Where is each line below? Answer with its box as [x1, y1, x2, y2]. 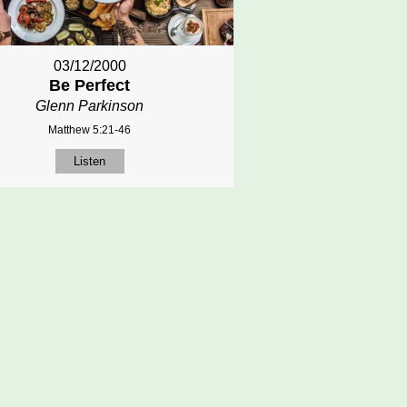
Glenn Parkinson [35, 97, 144, 114]
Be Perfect [49, 75, 131, 94]
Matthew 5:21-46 [48, 123, 132, 136]
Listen [74, 154, 106, 168]
